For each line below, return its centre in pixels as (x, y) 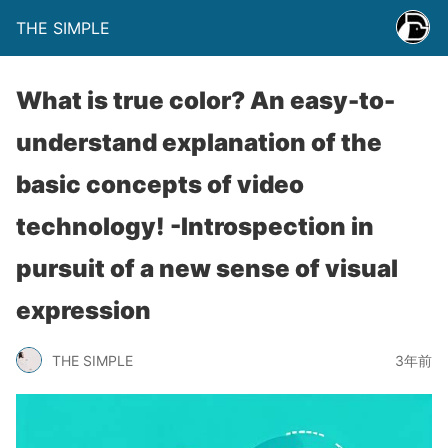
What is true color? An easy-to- (205, 100)
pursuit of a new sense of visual (207, 268)
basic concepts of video (160, 184)
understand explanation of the (199, 142)
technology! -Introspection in (195, 226)
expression (83, 310)
